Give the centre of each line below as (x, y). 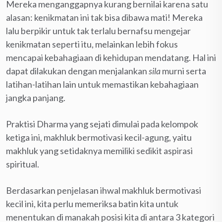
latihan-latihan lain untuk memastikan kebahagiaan (102, 84)
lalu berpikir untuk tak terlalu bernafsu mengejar (98, 30)
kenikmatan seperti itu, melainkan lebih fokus (92, 44)
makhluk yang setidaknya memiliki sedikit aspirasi (99, 150)
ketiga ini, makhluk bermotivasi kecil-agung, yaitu (99, 137)
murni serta (183, 71)
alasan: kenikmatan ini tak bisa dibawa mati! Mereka (104, 17)
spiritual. (23, 164)
